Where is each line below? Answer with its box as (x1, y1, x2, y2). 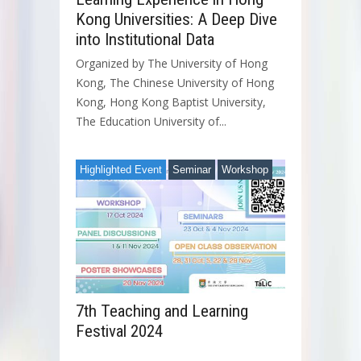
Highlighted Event (80, 164, 162, 176)
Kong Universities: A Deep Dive (76, 10, 277, 30)
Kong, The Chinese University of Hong (76, 75, 274, 91)
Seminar (172, 164, 211, 176)
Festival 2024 (76, 322, 163, 342)
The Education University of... (76, 114, 226, 130)
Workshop (222, 164, 268, 176)
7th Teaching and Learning (76, 301, 248, 322)
